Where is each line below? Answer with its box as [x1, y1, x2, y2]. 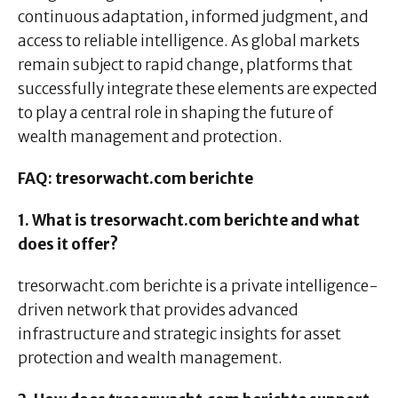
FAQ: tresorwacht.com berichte [18, 169, 253, 189]
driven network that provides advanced [18, 300, 298, 321]
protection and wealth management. [18, 348, 283, 369]
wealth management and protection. [18, 127, 283, 147]
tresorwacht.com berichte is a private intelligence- [18, 276, 378, 297]
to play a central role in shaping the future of [18, 103, 333, 123]
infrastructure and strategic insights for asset [18, 324, 341, 345]
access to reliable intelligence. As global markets [18, 31, 360, 52]
